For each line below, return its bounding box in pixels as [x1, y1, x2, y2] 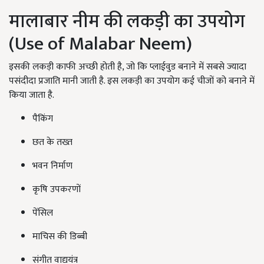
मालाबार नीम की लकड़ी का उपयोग [9, 6, 245, 38]
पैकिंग [32, 111, 53, 127]
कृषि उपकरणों [32, 181, 81, 198]
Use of [15, 28, 69, 60]
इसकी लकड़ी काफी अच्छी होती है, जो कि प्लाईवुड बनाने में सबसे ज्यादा [9, 59, 246, 75]
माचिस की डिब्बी [32, 229, 87, 245]
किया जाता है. [9, 87, 58, 104]
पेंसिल [32, 205, 53, 222]
